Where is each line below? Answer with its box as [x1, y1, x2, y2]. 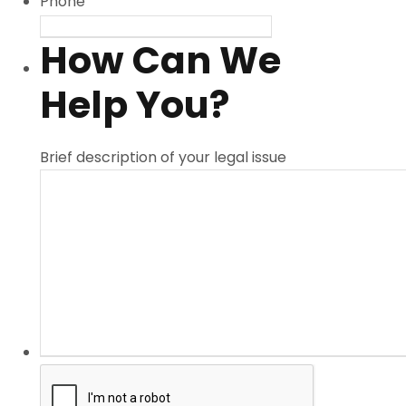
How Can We [40, 34, 282, 87]
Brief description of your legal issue [40, 147, 287, 169]
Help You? [40, 79, 230, 131]
